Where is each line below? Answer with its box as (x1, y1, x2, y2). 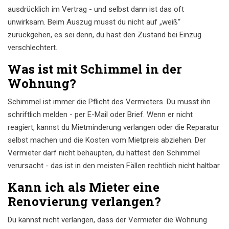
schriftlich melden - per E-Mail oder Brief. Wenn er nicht (8, 110, 193, 120)
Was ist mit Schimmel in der (8, 61, 182, 78)
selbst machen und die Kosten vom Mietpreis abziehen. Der (8, 135, 206, 145)
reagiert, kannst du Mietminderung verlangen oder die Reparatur (8, 123, 219, 132)
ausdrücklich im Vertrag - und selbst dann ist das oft (8, 5, 184, 14)
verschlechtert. (8, 43, 57, 53)
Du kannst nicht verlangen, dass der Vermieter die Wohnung (8, 215, 207, 225)
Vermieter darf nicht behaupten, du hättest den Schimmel (8, 148, 200, 158)
